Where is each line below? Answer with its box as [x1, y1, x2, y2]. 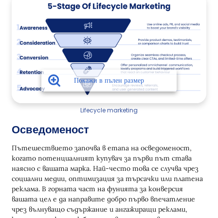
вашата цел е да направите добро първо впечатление [12, 195, 195, 203]
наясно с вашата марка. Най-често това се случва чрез [12, 164, 199, 173]
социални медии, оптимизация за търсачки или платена [12, 174, 203, 183]
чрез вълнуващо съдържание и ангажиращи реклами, [12, 205, 187, 214]
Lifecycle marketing [80, 106, 138, 114]
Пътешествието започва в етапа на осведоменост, [12, 144, 192, 152]
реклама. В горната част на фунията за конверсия [12, 184, 183, 193]
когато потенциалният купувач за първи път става [12, 154, 192, 163]
